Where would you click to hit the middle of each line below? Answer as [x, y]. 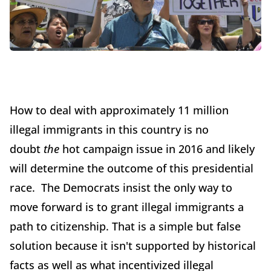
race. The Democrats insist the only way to [121, 188]
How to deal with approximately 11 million [119, 110]
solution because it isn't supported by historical [133, 246]
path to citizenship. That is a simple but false [125, 227]
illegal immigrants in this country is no [109, 130]
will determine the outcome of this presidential [132, 168]
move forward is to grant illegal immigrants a [127, 207]
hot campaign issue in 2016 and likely [157, 149]
